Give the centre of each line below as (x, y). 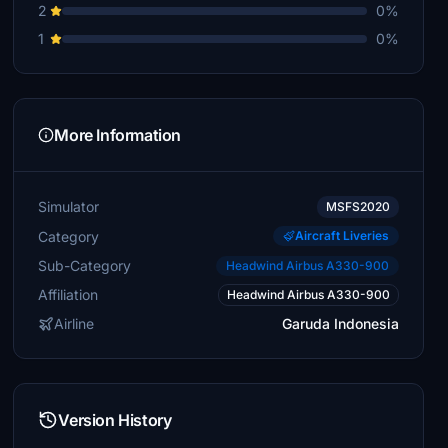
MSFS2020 (357, 206)
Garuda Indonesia (340, 323)
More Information (117, 135)
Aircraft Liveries (341, 235)
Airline (74, 323)
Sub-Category (85, 265)
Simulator (69, 206)
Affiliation (68, 294)
